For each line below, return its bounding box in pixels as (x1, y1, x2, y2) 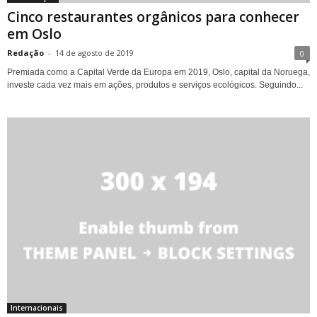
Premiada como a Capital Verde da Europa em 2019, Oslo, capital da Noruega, (7, 67, 310, 77)
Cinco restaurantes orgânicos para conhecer (7, 7, 299, 26)
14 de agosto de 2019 (55, 47, 134, 58)
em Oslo (7, 24, 62, 43)
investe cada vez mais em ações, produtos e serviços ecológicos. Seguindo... (7, 79, 303, 90)
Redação (7, 47, 44, 58)
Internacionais (11, 302, 63, 313)
